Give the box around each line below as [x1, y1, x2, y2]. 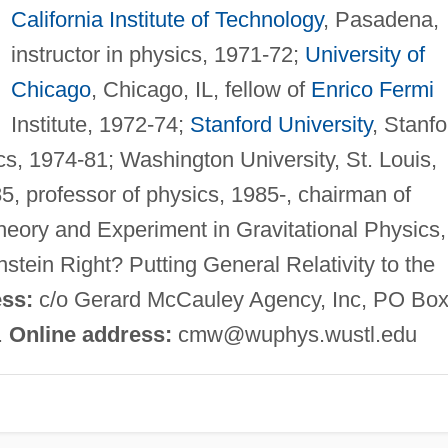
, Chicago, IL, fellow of [90, 76, 311, 102]
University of [304, 41, 425, 67]
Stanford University [189, 111, 372, 137]
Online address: [8, 321, 172, 347]
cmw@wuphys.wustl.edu [177, 321, 417, 347]
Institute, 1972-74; [10, 111, 190, 137]
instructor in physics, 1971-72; [10, 41, 305, 67]
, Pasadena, [322, 6, 439, 32]
